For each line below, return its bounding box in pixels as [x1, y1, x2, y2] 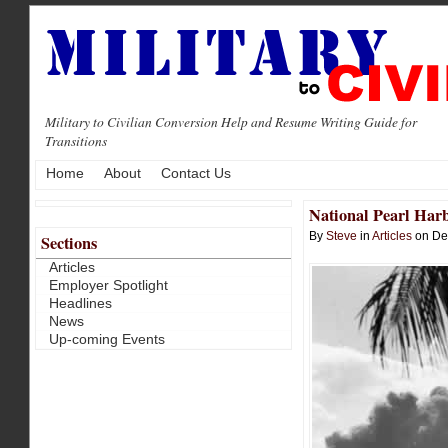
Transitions [45, 131, 107, 150]
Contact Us [161, 166, 231, 181]
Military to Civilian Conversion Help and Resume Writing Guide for [45, 112, 417, 131]
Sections [41, 231, 97, 255]
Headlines [48, 296, 112, 311]
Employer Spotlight [48, 278, 168, 293]
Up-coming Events [48, 332, 165, 347]
